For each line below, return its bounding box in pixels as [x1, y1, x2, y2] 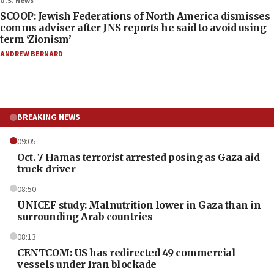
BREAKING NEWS [17, 111, 80, 124]
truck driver [17, 163, 75, 176]
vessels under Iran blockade [17, 258, 157, 271]
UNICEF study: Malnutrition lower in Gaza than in [17, 199, 261, 212]
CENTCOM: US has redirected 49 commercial [17, 246, 235, 259]
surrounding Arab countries [17, 210, 152, 223]
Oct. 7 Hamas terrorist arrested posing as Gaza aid [17, 151, 259, 164]
